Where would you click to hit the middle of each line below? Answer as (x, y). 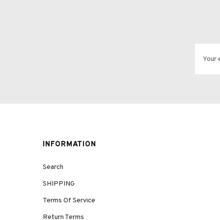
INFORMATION (69, 145)
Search (53, 167)
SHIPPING (59, 184)
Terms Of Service (69, 201)
